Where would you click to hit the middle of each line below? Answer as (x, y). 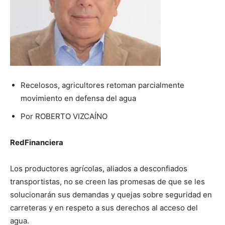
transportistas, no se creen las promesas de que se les (107, 182)
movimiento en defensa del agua (78, 98)
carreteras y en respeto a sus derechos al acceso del (104, 208)
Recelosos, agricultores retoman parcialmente (102, 85)
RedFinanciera (37, 142)
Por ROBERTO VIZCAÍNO (64, 116)
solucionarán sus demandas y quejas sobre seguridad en (111, 195)
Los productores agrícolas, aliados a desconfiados (99, 168)
